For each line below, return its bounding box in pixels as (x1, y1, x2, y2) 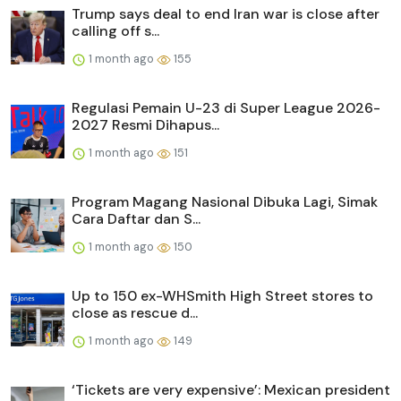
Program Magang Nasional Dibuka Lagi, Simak (72, 192, 378, 211)
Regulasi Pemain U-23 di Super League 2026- (72, 98, 380, 117)
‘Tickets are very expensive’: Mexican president (72, 380, 390, 399)
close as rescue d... (72, 303, 198, 322)
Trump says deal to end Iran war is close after (72, 4, 380, 23)
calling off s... (72, 21, 159, 40)
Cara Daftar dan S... (72, 209, 200, 228)
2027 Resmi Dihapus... (72, 115, 219, 134)
